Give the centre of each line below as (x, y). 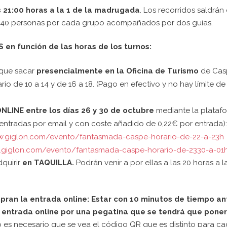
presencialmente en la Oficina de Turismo (118, 71)
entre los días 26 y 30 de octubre (90, 110)
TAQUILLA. (55, 163)
